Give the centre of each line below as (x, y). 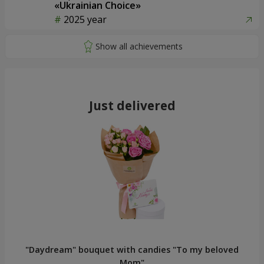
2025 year (85, 19)
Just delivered (132, 106)
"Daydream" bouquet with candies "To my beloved (132, 250)
